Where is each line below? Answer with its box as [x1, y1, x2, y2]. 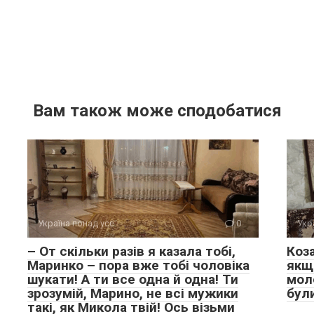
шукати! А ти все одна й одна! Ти [27, 271, 238, 287]
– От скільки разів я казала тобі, [27, 243, 235, 259]
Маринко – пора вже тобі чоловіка [27, 257, 250, 273]
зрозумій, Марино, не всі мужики [27, 285, 238, 301]
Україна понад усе [38, 218, 114, 228]
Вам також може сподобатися [32, 101, 282, 121]
